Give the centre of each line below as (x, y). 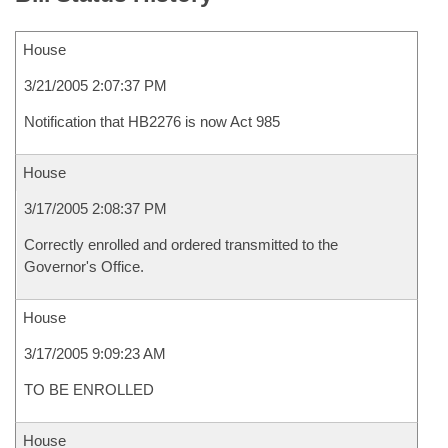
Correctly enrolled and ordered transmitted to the (181, 244)
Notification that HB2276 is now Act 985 (152, 121)
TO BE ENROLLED (89, 389)
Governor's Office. (84, 266)
